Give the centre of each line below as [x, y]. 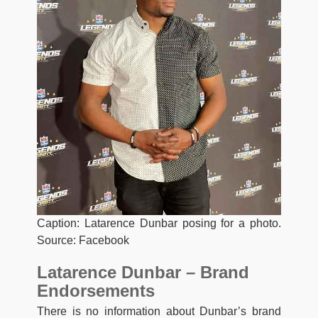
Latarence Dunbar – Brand [143, 272]
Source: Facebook [83, 240]
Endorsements [96, 290]
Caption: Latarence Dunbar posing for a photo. [159, 223]
